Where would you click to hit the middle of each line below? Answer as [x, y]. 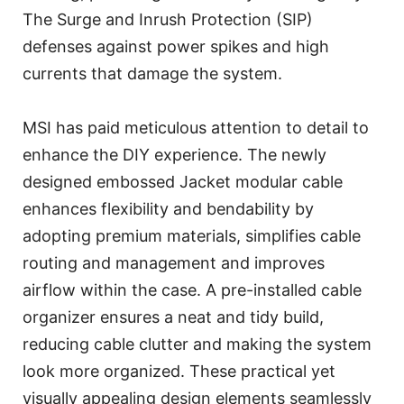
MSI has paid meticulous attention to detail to [196, 128]
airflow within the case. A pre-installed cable [192, 290]
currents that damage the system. [152, 74]
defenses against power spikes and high [176, 47]
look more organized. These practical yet [179, 372]
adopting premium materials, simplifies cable [192, 236]
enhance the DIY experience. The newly [174, 155]
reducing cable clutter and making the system [197, 344]
